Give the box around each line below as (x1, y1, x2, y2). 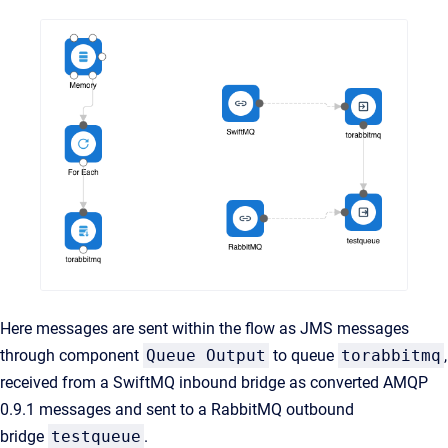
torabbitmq (341, 346, 441, 366)
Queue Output (146, 346, 266, 366)
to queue (269, 346, 338, 366)
